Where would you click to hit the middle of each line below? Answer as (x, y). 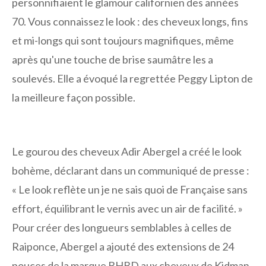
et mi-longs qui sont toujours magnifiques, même (123, 40)
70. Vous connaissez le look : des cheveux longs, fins (130, 21)
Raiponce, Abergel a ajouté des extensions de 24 (123, 246)
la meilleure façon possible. (74, 97)
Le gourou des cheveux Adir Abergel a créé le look (127, 151)
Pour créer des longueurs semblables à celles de (122, 227)
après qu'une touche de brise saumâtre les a (113, 59)
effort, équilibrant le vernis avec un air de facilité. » (127, 208)
